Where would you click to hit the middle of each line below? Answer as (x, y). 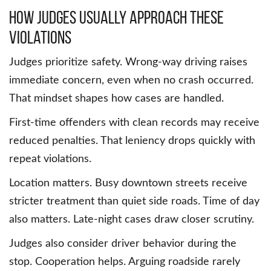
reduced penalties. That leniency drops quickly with (132, 141)
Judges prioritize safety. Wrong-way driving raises (128, 63)
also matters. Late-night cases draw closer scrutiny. (132, 220)
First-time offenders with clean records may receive (134, 123)
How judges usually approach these (116, 18)
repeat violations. (50, 159)
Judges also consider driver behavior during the (123, 244)
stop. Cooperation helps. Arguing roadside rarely (125, 262)
